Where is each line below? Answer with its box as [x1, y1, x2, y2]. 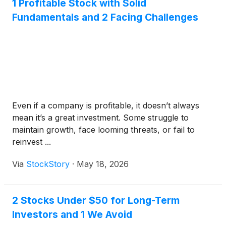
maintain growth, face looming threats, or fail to [12, 125, 195, 135]
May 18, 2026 [77, 159, 129, 169]
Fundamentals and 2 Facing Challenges [12, 11, 198, 23]
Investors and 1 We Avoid [12, 208, 132, 220]
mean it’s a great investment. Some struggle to [12, 112, 189, 123]
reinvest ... [12, 137, 51, 147]
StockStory [26, 159, 70, 169]
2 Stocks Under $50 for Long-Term [12, 194, 180, 206]
